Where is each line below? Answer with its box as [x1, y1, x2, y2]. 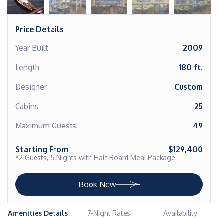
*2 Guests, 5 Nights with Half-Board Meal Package [15, 153, 175, 162]
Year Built [15, 43, 48, 53]
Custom [174, 82, 203, 91]
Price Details [15, 24, 64, 34]
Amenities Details [8, 209, 68, 217]
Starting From [15, 145, 68, 154]
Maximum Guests [15, 121, 76, 130]
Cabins [15, 101, 38, 111]
